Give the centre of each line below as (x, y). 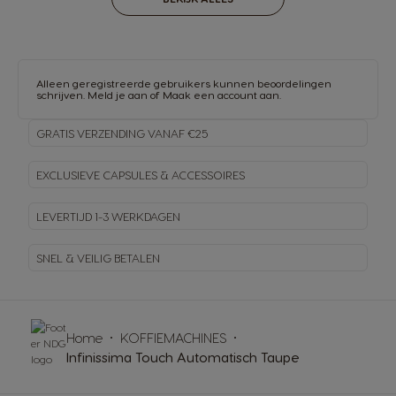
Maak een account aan (221, 95)
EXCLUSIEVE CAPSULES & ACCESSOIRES (141, 174)
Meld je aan (118, 95)
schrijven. (62, 95)
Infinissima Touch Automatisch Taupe (183, 358)
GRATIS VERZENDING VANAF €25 (122, 133)
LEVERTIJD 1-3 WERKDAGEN (108, 216)
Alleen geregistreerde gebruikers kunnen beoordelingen (184, 84)
